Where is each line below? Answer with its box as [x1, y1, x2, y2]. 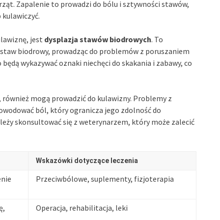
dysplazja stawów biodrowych [44, 34, 151, 44]
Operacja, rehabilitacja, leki [36, 202, 128, 213]
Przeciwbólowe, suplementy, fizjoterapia [36, 173, 174, 184]
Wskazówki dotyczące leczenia [36, 156, 138, 165]
